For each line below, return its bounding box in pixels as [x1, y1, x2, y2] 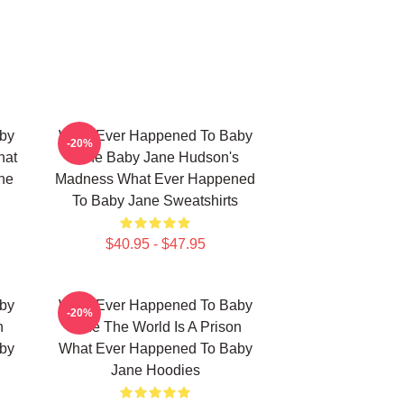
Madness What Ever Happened [55, 171, 255, 187]
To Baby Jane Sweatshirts [72, 193, 238, 208]
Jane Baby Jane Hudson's [71, 150, 239, 165]
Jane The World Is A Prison [69, 319, 242, 335]
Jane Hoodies [110, 363, 200, 378]
